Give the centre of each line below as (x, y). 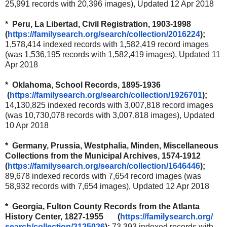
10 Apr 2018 (27, 125)
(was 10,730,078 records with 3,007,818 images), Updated (110, 115)
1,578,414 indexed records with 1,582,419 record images (107, 44)
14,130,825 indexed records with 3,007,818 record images (109, 105)
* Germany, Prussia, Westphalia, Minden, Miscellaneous (112, 145)
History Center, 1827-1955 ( (63, 216)
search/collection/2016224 (150, 34)
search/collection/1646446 (150, 166)
